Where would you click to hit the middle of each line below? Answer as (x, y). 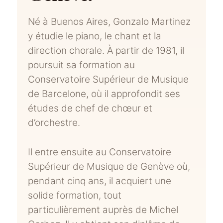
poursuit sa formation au (82, 65)
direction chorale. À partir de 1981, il (106, 50)
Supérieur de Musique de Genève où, (109, 167)
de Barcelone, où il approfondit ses (104, 94)
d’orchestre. (54, 122)
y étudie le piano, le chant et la (95, 36)
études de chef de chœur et (90, 108)
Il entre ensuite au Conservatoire (100, 152)
